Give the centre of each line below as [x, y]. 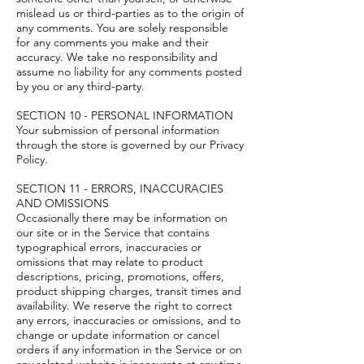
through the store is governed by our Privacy [130, 145]
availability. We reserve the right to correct [124, 305]
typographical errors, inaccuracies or [109, 247]
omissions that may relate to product [110, 262]
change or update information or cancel [118, 335]
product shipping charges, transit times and [129, 291]
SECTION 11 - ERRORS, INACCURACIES [120, 188]
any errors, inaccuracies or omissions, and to [128, 320]
